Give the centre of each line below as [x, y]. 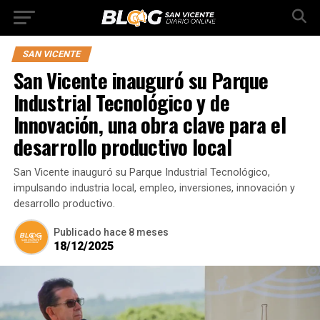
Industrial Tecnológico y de [121, 102]
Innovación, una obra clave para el [150, 124]
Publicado [77, 232]
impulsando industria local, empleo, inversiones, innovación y [154, 188]
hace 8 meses [136, 232]
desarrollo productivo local [122, 146]
